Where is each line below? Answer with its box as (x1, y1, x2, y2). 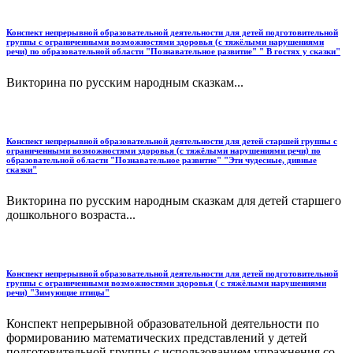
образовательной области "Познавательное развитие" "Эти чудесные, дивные (6, 154, 317, 165)
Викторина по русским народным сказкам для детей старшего (6, 193, 341, 207)
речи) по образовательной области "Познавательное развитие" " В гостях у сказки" (6, 46, 340, 56)
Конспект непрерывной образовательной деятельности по (6, 316, 319, 330)
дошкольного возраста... (6, 207, 136, 221)
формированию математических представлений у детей (6, 330, 307, 344)
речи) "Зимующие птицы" (6, 287, 110, 297)
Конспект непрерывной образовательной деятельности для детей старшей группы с (6, 136, 337, 146)
